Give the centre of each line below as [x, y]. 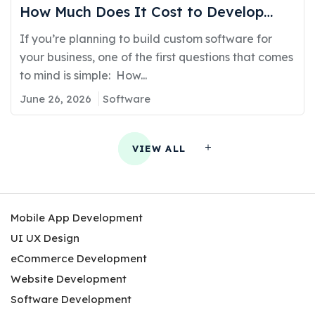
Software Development [71, 299]
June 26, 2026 [56, 98]
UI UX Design [45, 238]
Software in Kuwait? [90, 32]
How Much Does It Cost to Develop [142, 11]
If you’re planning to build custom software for [146, 38]
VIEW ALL [159, 149]
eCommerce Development [79, 258]
